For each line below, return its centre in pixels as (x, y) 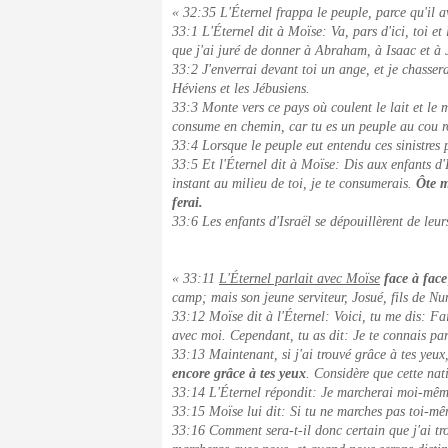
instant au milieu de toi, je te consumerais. (294, 183)
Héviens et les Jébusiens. (241, 88)
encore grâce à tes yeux (239, 373)
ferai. (187, 202)
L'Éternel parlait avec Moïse (299, 278)
